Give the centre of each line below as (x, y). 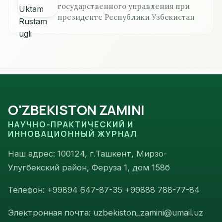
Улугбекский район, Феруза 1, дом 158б (89, 167)
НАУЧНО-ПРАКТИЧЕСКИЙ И (71, 124)
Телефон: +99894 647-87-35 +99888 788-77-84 (104, 190)
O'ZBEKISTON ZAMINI (77, 110)
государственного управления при (124, 6)
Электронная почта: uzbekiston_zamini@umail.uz (106, 212)
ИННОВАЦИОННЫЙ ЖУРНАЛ (73, 134)
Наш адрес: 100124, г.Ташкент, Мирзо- (87, 153)
